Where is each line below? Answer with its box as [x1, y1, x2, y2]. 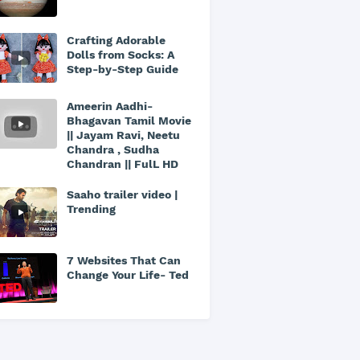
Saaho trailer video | [67, 188, 178, 201]
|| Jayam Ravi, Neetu [67, 129, 180, 141]
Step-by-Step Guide [67, 63, 178, 76]
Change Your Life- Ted [67, 268, 189, 281]
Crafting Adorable [67, 34, 166, 47]
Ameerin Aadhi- [67, 100, 153, 112]
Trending [67, 202, 116, 215]
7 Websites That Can [67, 254, 181, 267]
